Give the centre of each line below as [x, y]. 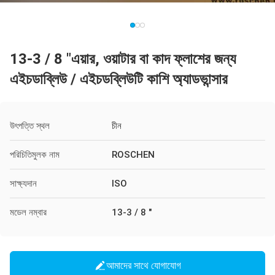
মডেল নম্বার [28, 212]
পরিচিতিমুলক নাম [35, 155]
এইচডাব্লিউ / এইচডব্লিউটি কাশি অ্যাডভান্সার [119, 79]
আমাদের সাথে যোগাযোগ [144, 265]
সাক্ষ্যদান [23, 184]
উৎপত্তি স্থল [30, 126]
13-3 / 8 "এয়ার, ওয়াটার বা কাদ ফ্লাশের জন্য [123, 59]
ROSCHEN [133, 155]
